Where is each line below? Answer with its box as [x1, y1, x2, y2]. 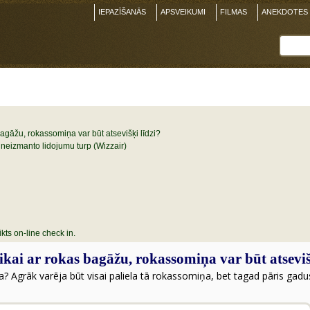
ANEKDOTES [262, 8, 308, 16]
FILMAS [220, 8, 247, 16]
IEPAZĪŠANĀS [98, 8, 146, 16]
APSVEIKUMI [161, 8, 206, 16]
